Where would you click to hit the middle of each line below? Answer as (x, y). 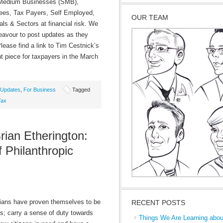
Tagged (81, 90)
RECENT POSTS (158, 203)
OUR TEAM (150, 17)
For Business (40, 90)
